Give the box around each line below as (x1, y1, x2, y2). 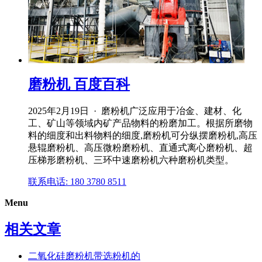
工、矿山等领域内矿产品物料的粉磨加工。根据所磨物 (28, 118, 253, 129)
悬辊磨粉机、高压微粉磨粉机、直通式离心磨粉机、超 (28, 143, 253, 153)
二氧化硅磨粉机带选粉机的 (28, 250, 140, 261)
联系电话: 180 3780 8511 (28, 177, 126, 187)
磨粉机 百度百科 (28, 77, 130, 92)
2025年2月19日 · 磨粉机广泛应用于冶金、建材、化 (28, 106, 242, 116)
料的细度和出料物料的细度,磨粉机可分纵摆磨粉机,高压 (28, 130, 257, 141)
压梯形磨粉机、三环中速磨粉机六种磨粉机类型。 (28, 155, 234, 166)
